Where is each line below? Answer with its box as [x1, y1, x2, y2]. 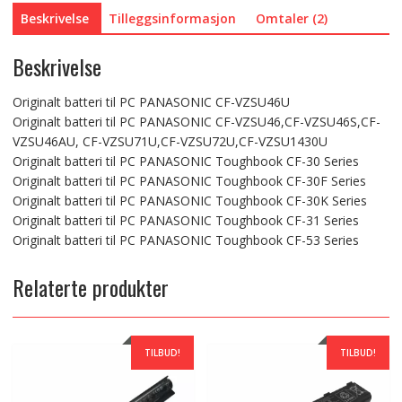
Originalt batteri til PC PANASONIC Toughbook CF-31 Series [12, 212, 359, 230]
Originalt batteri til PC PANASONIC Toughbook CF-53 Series [12, 232, 359, 249]
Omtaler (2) [255, 9, 328, 27]
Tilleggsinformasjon [108, 9, 236, 27]
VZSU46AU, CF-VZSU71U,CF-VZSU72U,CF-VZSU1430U [12, 133, 328, 151]
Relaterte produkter [12, 271, 169, 304]
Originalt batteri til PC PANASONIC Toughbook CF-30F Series [12, 172, 366, 190]
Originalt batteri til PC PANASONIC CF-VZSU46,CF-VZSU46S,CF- [12, 113, 380, 131]
